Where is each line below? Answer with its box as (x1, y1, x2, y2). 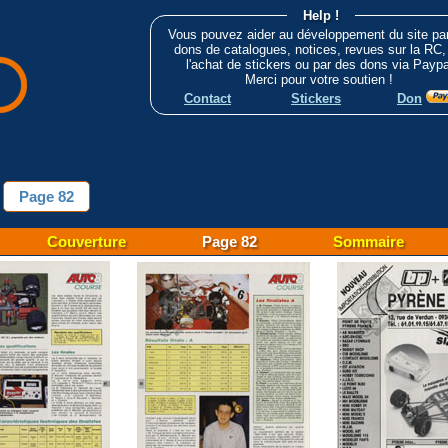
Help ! (303, 8, 339, 23)
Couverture (47, 233, 126, 250)
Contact (184, 91, 231, 107)
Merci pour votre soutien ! (245, 72, 397, 88)
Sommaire (333, 233, 404, 250)
